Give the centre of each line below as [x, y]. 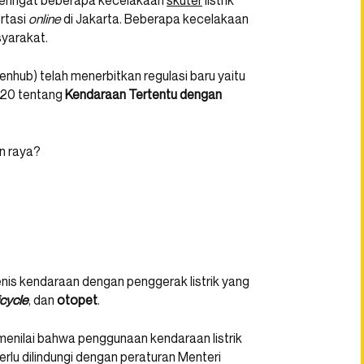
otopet [77, 300]
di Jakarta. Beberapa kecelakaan [155, 19]
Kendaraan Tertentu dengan [143, 95]
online [45, 19]
